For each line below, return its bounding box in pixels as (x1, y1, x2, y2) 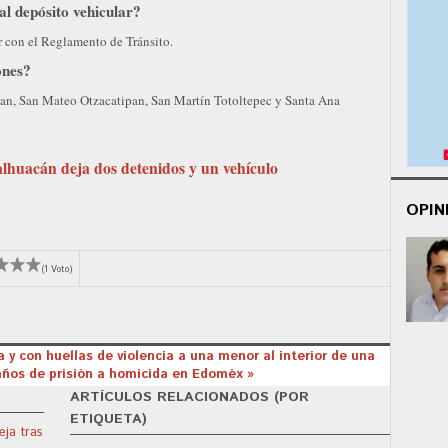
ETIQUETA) (70, 408, 148, 429)
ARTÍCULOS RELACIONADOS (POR (70, 386, 310, 407)
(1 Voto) (42, 263, 72, 277)
